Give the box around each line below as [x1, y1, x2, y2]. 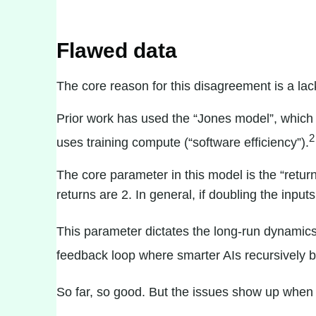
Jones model [197, 111, 269, 126]
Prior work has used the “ [56, 111, 197, 126]
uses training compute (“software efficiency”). [56, 135, 309, 150]
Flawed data [56, 39, 177, 62]
